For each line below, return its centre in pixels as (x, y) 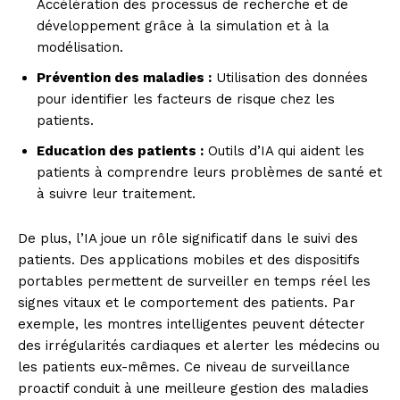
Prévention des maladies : (124, 77)
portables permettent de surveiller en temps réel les (194, 281)
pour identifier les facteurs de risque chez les (186, 99)
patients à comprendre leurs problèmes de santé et (209, 172)
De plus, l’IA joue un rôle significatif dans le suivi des (188, 238)
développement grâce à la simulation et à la (183, 25)
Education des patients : (120, 150)
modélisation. (80, 47)
